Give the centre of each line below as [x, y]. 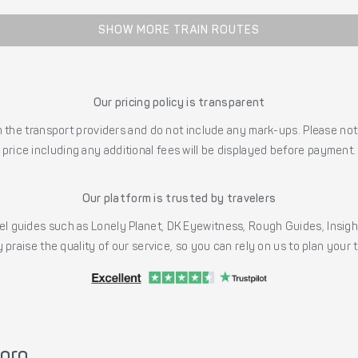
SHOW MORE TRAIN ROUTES [179, 32]
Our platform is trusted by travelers [179, 200]
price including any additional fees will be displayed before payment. [179, 152]
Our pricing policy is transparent [179, 104]
